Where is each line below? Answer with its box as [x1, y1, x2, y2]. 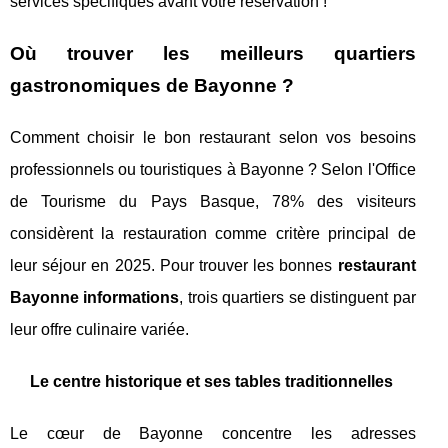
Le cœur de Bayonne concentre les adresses [10, 425, 416, 443]
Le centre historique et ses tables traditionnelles [30, 373, 393, 391]
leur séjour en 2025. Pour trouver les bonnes [10, 257, 338, 275]
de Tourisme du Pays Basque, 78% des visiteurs [10, 193, 416, 211]
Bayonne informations [10, 289, 180, 307]
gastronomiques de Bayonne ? [10, 75, 294, 97]
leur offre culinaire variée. [10, 321, 189, 339]
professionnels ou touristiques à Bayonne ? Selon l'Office [10, 161, 416, 179]
